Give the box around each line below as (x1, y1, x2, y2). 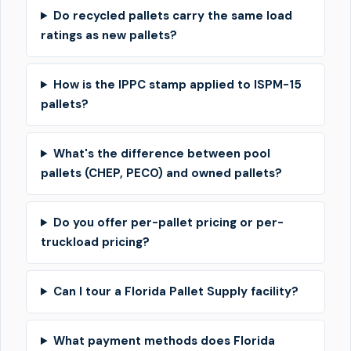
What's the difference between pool (52, 146, 270, 161)
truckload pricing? (41, 234, 150, 250)
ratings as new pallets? (41, 27, 177, 43)
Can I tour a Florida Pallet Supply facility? (52, 284, 299, 299)
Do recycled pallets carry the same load (52, 8, 292, 24)
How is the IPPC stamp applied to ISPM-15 (52, 77, 302, 92)
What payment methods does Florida (52, 333, 275, 349)
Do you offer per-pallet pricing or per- (52, 215, 284, 230)
